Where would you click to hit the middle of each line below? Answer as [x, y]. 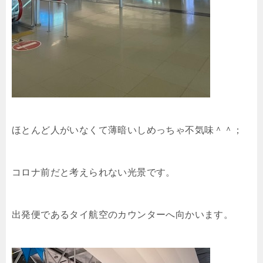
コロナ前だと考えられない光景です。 [94, 172]
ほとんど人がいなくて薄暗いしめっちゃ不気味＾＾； [127, 130]
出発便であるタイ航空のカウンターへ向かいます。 [123, 215]
